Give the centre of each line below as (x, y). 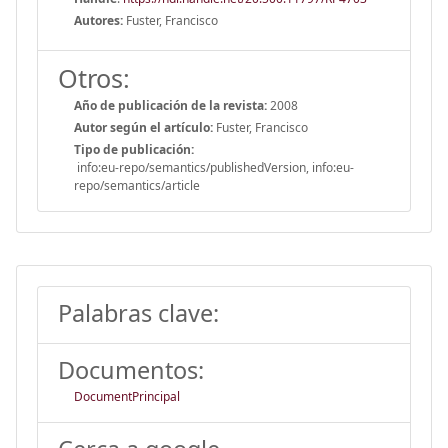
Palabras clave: (138, 312)
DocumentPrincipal (127, 396)
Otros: (94, 77)
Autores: (98, 20)
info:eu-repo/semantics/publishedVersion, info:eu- (214, 167)
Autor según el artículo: (143, 127)
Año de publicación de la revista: (170, 105)
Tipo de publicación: (134, 149)
